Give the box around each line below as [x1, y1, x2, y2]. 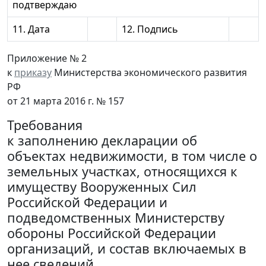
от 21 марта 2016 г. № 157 [7, 94, 124, 108]
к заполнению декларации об [7, 132, 197, 150]
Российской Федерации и [7, 194, 167, 211]
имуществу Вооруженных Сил [7, 178, 197, 196]
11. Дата [12, 23, 50, 36]
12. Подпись [122, 23, 178, 36]
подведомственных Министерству [7, 209, 224, 227]
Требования [7, 116, 83, 134]
